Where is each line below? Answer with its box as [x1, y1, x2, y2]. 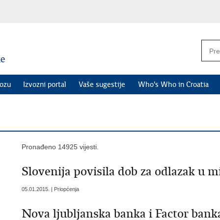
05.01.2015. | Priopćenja [22, 186, 79, 192]
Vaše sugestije [79, 80, 126, 89]
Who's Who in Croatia [137, 80, 209, 89]
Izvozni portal [23, 80, 67, 89]
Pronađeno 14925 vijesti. [22, 143, 99, 151]
